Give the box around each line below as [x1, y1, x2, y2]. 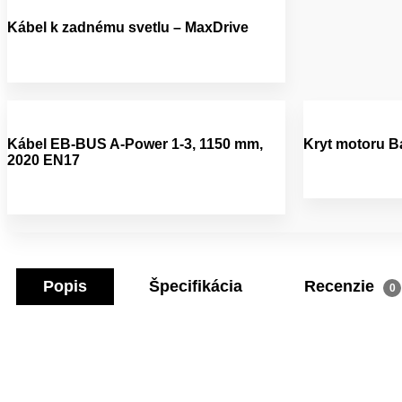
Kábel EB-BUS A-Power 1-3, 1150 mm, [7, 135, 263, 152]
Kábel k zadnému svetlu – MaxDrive [7, 20, 249, 36]
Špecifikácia [149, 277, 242, 296]
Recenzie [304, 277, 379, 296]
